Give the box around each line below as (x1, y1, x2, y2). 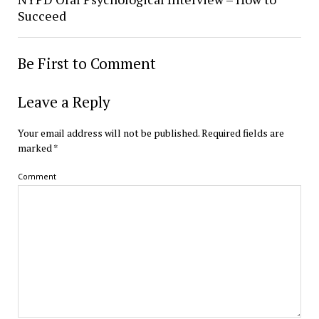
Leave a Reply (17, 92, 110, 112)
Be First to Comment (17, 53, 156, 73)
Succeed (17, 7, 66, 24)
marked (17, 141, 53, 155)
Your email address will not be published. (17, 126, 199, 140)
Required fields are (201, 126, 284, 140)
